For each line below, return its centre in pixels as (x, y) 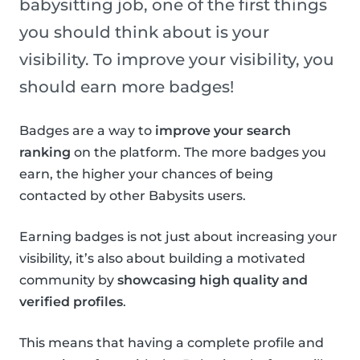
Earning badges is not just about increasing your (178, 237)
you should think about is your (144, 33)
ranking (45, 153)
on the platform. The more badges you (198, 153)
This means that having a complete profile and (172, 343)
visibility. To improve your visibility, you (177, 60)
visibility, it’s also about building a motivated (162, 259)
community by (68, 280)
